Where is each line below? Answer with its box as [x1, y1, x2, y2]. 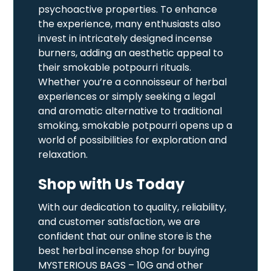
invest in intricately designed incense [38, 31, 213, 45]
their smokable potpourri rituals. [38, 60, 192, 74]
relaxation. [38, 147, 88, 162]
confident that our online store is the [38, 229, 212, 243]
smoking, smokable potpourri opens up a [38, 118, 233, 132]
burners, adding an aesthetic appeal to [38, 45, 224, 60]
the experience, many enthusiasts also [38, 16, 221, 31]
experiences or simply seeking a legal [38, 89, 216, 103]
